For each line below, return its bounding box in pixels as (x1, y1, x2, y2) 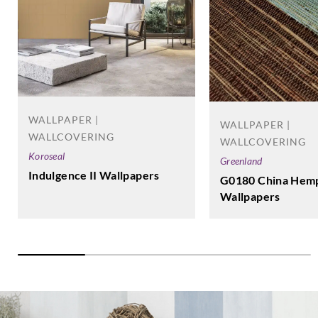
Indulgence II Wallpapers (28, 168, 160, 182)
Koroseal (28, 149, 65, 162)
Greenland (220, 154, 263, 167)
